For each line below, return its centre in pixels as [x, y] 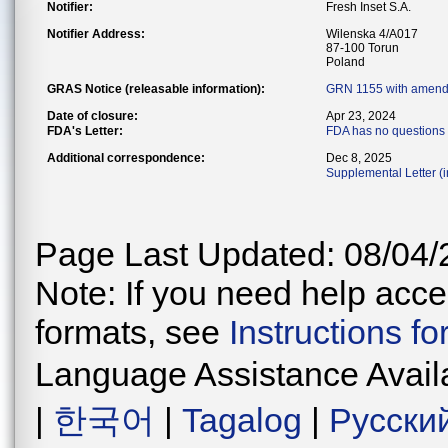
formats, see [132, 332]
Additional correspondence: [126, 158]
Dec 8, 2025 [359, 158]
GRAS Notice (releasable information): [156, 89]
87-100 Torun [362, 48]
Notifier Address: [96, 34]
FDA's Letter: [85, 131]
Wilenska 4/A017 [372, 34]
